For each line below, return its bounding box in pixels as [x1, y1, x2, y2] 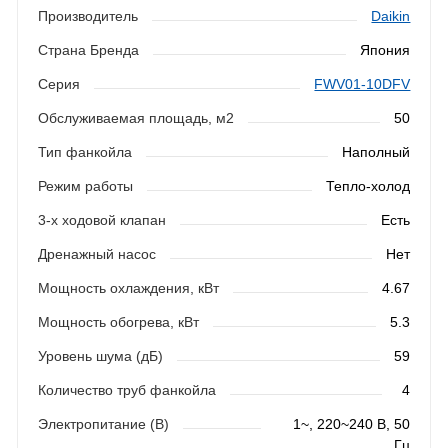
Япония [360, 42, 411, 59]
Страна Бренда [37, 42, 139, 59]
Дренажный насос [37, 246, 156, 263]
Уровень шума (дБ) [37, 348, 163, 365]
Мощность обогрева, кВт [37, 314, 199, 331]
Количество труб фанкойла [37, 382, 216, 399]
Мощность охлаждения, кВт [37, 280, 219, 297]
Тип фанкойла [37, 144, 132, 161]
